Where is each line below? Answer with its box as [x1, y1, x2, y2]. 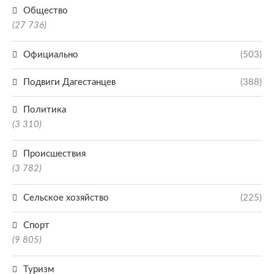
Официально [23, 50, 78, 59]
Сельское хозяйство [23, 193, 109, 202]
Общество [23, 6, 68, 15]
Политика [23, 105, 66, 114]
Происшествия [23, 149, 86, 158]
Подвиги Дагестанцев [23, 78, 116, 87]
